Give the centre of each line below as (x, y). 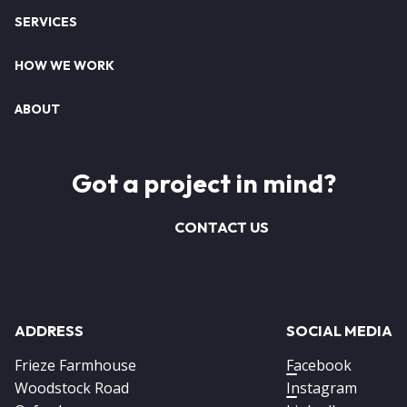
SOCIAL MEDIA (339, 330)
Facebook (319, 365)
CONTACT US (222, 227)
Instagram (322, 387)
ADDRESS (49, 330)
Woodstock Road (72, 387)
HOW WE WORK (65, 66)
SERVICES (46, 22)
